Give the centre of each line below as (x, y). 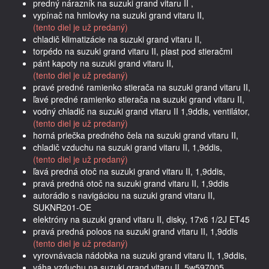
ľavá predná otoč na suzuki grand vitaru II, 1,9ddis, (129, 171)
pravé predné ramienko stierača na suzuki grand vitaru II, (142, 87)
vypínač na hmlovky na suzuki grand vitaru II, (119, 15)
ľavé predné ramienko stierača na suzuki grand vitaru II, (139, 99)
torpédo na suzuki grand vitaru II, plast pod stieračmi (133, 51)
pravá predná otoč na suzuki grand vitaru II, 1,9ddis (131, 183)
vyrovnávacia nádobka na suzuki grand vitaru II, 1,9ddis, (140, 255)
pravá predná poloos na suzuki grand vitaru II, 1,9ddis (135, 231)
